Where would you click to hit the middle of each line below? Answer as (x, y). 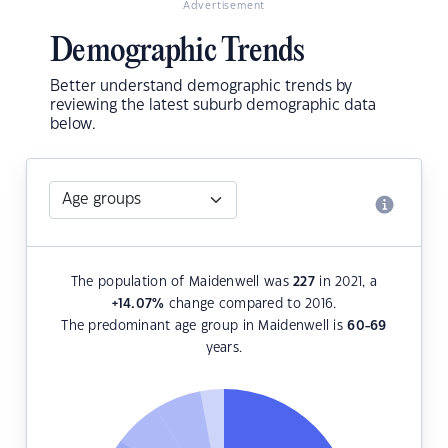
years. (224, 348)
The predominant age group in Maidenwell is (204, 326)
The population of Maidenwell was (182, 282)
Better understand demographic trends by (201, 87)
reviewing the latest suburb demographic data (213, 106)
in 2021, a (346, 282)
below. (73, 125)
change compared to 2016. (250, 304)
